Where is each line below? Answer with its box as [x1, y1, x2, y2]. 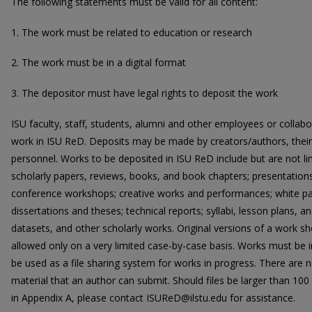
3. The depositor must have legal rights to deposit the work [11, 86, 278, 100]
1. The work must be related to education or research [11, 25, 252, 39]
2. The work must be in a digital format [11, 56, 186, 70]
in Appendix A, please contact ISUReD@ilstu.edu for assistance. [11, 290, 295, 304]
